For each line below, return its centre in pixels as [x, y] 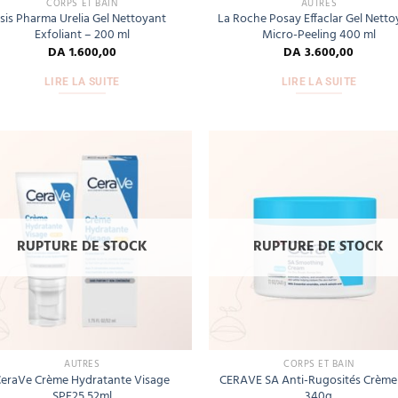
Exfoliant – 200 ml [82, 36]
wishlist [161, 205]
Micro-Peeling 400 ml [318, 36]
